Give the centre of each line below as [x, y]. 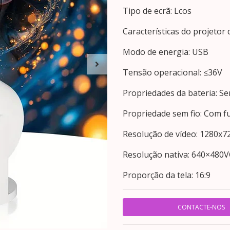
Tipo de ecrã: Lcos [157, 11]
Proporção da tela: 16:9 [167, 175]
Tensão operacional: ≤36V [172, 72]
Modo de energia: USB [166, 52]
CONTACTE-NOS [201, 207]
